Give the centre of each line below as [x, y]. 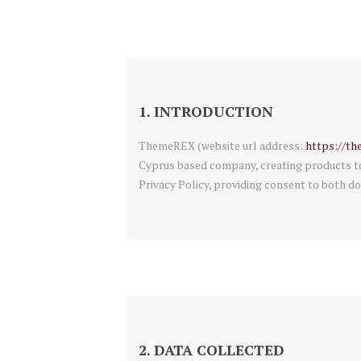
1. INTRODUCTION [206, 111]
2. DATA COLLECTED [212, 349]
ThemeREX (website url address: [222, 145]
